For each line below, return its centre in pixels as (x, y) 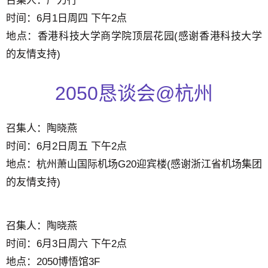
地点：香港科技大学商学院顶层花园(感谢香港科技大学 (134, 36)
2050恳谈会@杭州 (134, 94)
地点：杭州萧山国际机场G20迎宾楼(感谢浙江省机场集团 (134, 165)
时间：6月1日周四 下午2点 (66, 18)
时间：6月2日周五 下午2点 (66, 147)
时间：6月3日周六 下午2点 (66, 243)
